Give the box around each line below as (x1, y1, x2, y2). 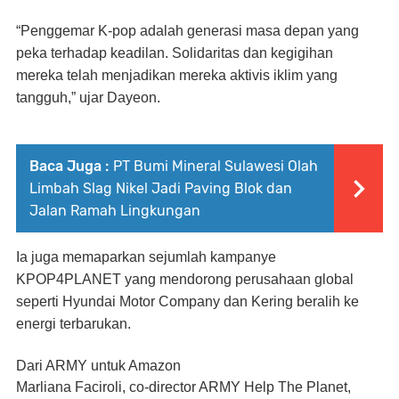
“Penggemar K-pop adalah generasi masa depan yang (16, 22, 359, 38)
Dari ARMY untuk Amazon (16, 357, 181, 373)
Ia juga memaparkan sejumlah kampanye (16, 248, 276, 265)
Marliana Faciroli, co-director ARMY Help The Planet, (16, 379, 351, 395)
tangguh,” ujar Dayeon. (16, 89, 160, 105)
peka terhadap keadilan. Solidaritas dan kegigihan (16, 45, 333, 61)
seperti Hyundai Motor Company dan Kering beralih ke (16, 293, 359, 309)
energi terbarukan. (16, 315, 131, 331)
